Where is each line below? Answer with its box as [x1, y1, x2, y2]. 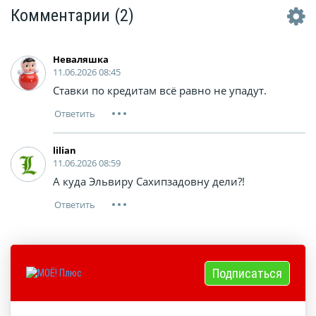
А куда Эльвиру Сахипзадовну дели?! [53, 174, 245, 189]
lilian [53, 144, 76, 157]
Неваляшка [53, 53, 109, 66]
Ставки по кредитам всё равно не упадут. [53, 83, 267, 98]
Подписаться [212, 265, 282, 281]
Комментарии [11, 6, 114, 26]
